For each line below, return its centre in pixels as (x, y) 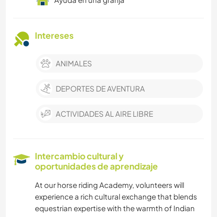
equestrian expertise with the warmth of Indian (115, 208)
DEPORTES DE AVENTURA (100, 89)
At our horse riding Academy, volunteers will (109, 185)
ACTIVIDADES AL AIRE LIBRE (104, 114)
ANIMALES (74, 63)
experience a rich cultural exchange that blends (116, 197)
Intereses (54, 36)
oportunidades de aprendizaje (96, 166)
